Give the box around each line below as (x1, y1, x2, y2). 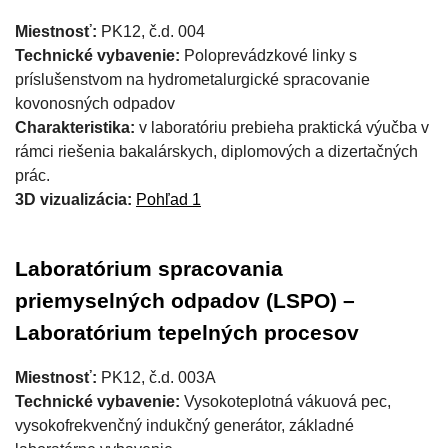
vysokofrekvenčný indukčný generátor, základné (15, 417, 354, 434)
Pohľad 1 (136, 191, 201, 208)
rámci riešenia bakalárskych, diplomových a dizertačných (15, 143, 418, 160)
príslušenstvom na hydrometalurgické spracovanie (15, 71, 370, 88)
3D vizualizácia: (15, 191, 132, 208)
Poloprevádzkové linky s (180, 47, 357, 64)
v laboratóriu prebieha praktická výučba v (135, 119, 429, 136)
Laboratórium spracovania (15, 257, 283, 281)
